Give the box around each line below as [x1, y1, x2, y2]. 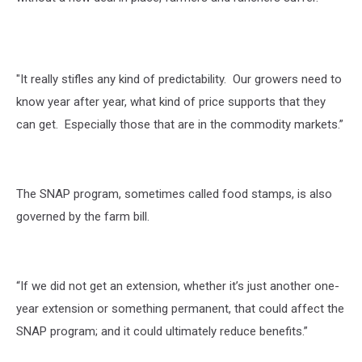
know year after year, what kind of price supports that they [16, 95, 326, 109]
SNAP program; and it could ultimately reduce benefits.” [16, 324, 308, 339]
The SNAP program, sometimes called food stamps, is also [16, 187, 332, 201]
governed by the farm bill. [16, 209, 149, 224]
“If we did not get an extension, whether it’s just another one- [16, 279, 339, 293]
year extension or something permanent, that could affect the [16, 301, 344, 316]
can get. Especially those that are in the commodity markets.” [16, 117, 343, 132]
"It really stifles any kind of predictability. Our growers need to [16, 72, 342, 86]
